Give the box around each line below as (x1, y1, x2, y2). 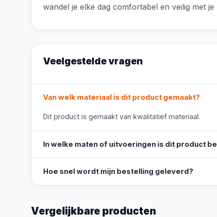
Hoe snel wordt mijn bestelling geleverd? (43, 167, 193, 176)
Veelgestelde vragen (43, 55, 143, 67)
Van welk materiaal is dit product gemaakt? (43, 93, 200, 102)
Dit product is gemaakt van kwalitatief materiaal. (43, 112, 200, 121)
